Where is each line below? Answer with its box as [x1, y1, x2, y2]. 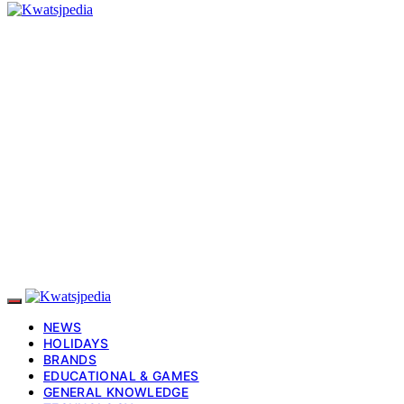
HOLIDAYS [43, 335, 109, 351]
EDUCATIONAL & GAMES [43, 367, 199, 383]
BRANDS [43, 351, 97, 367]
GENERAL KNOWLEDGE [43, 383, 188, 399]
